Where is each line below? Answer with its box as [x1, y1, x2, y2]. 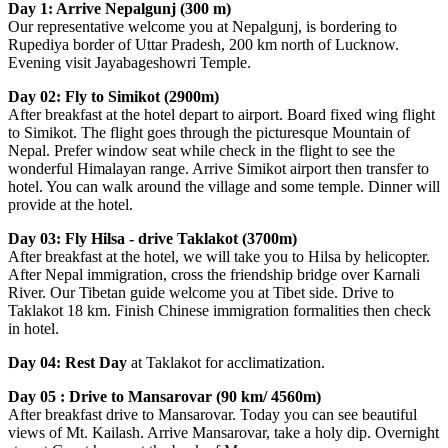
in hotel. [8, 319, 59, 337]
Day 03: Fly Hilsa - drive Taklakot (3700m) [8, 229, 297, 247]
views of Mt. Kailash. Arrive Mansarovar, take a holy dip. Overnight [8, 423, 439, 441]
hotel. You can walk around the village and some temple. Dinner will [8, 177, 440, 195]
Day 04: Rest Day [8, 353, 127, 371]
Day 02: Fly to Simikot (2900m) [8, 87, 219, 105]
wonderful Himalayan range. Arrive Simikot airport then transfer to [8, 159, 429, 177]
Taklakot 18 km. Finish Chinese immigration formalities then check [8, 301, 431, 319]
